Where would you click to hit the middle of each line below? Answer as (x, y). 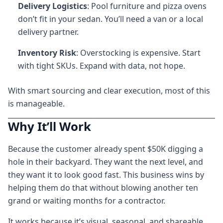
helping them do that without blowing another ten (103, 188)
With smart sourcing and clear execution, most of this (109, 91)
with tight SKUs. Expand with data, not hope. (102, 66)
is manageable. (36, 104)
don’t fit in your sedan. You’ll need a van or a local (111, 19)
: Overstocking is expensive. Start (138, 53)
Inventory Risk (47, 53)
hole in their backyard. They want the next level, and (106, 162)
